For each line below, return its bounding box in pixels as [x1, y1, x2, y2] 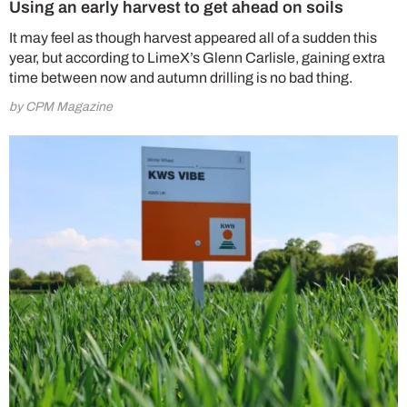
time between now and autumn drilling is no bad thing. [9, 69, 352, 85]
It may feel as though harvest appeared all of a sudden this [9, 29, 377, 45]
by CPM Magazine [9, 99, 113, 114]
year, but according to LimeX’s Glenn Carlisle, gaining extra [9, 49, 385, 65]
